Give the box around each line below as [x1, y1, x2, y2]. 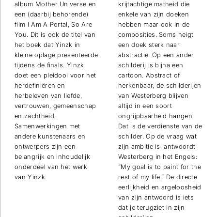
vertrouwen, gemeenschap [15, 101, 96, 109]
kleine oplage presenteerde [15, 50, 98, 59]
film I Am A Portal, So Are [15, 20, 93, 28]
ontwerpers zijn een [15, 142, 76, 150]
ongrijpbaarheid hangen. [118, 111, 194, 120]
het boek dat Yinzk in [15, 40, 80, 48]
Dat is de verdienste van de [118, 122, 202, 130]
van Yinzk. [15, 172, 47, 181]
